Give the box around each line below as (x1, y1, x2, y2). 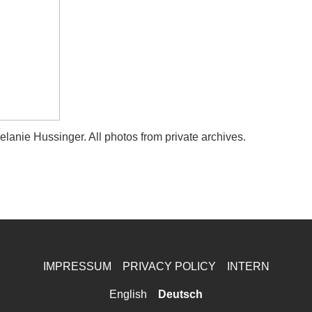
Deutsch (158, 288, 203, 300)
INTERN (226, 260, 270, 272)
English (109, 288, 147, 300)
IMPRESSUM (42, 260, 111, 272)
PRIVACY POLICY (122, 260, 216, 272)
